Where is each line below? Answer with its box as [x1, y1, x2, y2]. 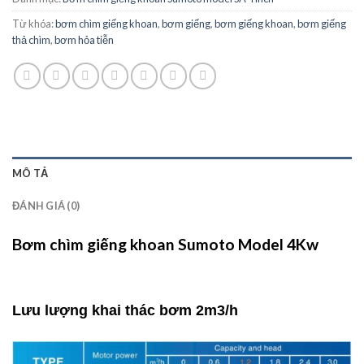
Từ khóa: [12, 17, 55, 31]
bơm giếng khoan [214, 17, 293, 31]
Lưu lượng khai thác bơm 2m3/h [12, 302, 238, 319]
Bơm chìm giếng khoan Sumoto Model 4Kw [12, 235, 318, 254]
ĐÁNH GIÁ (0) [12, 199, 80, 213]
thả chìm [12, 33, 50, 47]
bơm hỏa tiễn [54, 33, 114, 47]
